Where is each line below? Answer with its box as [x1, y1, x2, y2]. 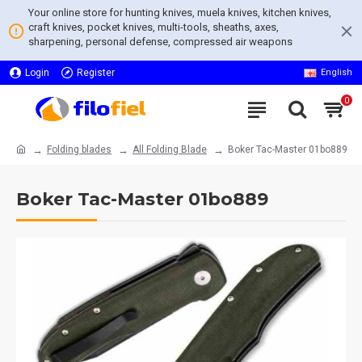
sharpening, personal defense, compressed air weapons [28, 36, 293, 48]
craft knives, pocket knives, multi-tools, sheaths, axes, [28, 21, 279, 33]
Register [77, 67, 115, 78]
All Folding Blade [133, 143, 207, 155]
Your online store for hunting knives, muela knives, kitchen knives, [28, 6, 331, 19]
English [321, 67, 352, 78]
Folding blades [47, 143, 112, 155]
